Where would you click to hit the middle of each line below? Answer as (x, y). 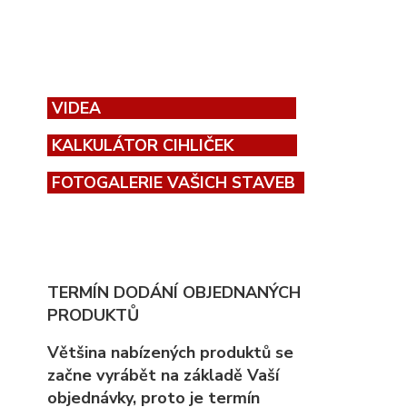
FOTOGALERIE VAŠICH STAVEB (176, 183)
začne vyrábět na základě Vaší (163, 375)
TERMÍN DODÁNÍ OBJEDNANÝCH (174, 293)
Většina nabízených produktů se (170, 352)
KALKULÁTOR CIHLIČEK (152, 145)
